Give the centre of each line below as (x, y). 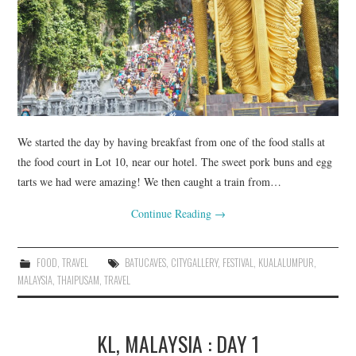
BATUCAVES (145, 263)
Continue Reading (172, 214)
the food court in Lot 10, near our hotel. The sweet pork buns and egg (175, 162)
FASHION (57, 22)
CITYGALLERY (194, 263)
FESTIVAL (238, 263)
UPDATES (59, 63)
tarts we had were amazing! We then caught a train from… (150, 182)
